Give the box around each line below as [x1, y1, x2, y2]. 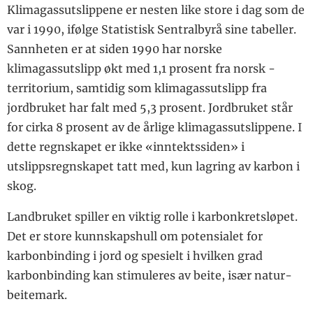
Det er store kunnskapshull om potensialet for [7, 229, 263, 244]
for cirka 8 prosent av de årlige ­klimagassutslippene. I [7, 120, 302, 135]
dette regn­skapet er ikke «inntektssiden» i [7, 140, 245, 154]
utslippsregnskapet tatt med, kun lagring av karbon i [7, 159, 300, 174]
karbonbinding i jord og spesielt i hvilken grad [7, 249, 263, 263]
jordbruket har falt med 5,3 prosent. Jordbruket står [7, 101, 293, 115]
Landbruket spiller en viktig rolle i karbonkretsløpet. [7, 210, 298, 224]
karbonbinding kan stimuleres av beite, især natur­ [7, 268, 292, 283]
